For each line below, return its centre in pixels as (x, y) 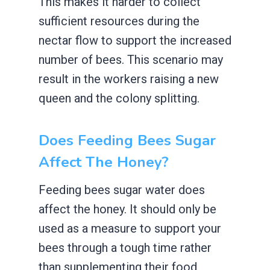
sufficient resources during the (119, 21)
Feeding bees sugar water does (122, 190)
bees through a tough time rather (125, 247)
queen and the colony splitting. (119, 98)
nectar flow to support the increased (135, 40)
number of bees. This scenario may (131, 59)
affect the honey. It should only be (127, 209)
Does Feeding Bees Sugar (127, 140)
